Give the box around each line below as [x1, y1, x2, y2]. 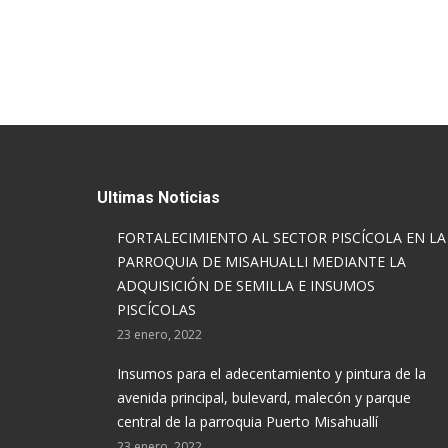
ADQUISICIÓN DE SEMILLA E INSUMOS [117, 276, 375, 295]
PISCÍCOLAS [117, 300, 196, 319]
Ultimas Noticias [97, 188, 220, 207]
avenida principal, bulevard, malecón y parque [117, 388, 411, 407]
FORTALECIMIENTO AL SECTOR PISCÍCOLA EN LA [117, 228, 446, 247]
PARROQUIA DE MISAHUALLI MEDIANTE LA [117, 252, 406, 271]
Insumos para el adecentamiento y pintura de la [117, 364, 426, 383]
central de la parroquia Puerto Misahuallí [117, 412, 378, 431]
